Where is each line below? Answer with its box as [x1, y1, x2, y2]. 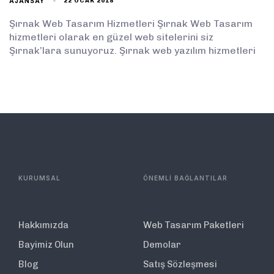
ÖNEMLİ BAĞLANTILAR [143, 174, 228, 182]
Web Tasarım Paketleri [143, 219, 244, 231]
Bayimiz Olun [18, 239, 74, 250]
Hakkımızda [18, 219, 68, 231]
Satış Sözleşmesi [143, 258, 217, 270]
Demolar [143, 239, 181, 250]
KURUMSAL [18, 174, 61, 182]
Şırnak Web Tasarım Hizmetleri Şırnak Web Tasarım [9, 17, 253, 29]
